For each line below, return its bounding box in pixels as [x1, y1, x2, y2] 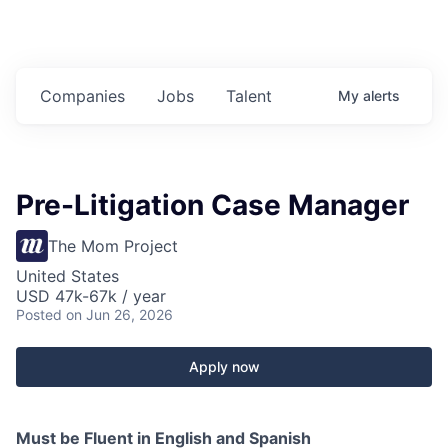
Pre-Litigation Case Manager [16, 187, 409, 222]
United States [16, 265, 119, 286]
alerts [363, 86, 400, 104]
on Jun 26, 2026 [66, 305, 173, 323]
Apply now [188, 357, 260, 375]
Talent [226, 85, 272, 106]
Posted [16, 305, 62, 323]
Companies [40, 85, 125, 106]
